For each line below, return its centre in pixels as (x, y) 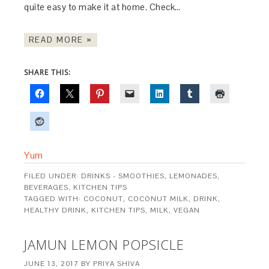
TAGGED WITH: (54, 199)
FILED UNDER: (53, 176)
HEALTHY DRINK (56, 210)
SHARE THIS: (48, 73)
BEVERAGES (47, 188)
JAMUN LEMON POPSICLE (104, 245)
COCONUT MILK (159, 199)
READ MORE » (61, 40)
